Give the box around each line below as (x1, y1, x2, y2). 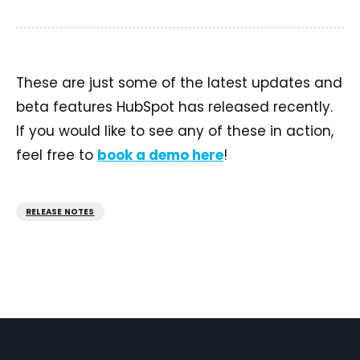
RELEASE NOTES (26, 206, 95, 219)
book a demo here (97, 145, 223, 166)
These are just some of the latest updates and (16, 73, 342, 93)
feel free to (16, 145, 97, 166)
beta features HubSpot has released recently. (16, 97, 333, 117)
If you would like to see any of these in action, (16, 121, 333, 141)
